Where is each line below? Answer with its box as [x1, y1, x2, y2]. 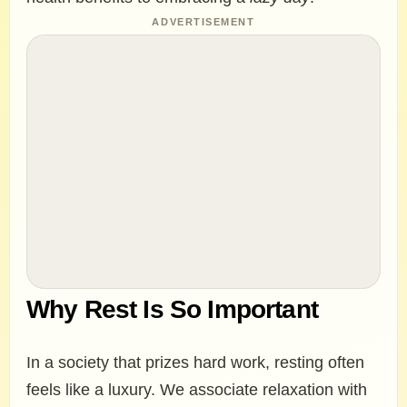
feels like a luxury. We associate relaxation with [26, 381, 367, 399]
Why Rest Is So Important [26, 295, 318, 323]
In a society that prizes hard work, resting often [26, 353, 364, 372]
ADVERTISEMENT [152, 16, 255, 27]
